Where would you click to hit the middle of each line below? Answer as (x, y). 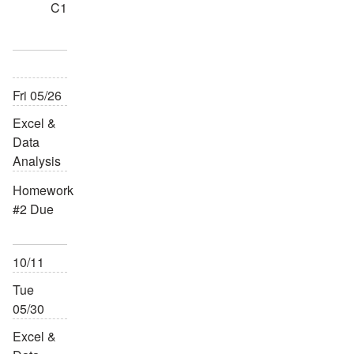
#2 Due (33, 209)
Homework (43, 190)
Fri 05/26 (37, 95)
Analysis (37, 160)
